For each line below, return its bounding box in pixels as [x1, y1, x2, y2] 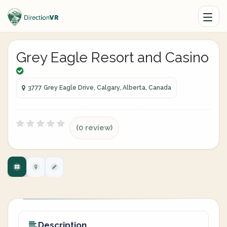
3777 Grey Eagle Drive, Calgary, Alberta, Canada [28, 84, 171, 91]
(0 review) [76, 123, 112, 132]
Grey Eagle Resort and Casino [16, 49, 209, 66]
